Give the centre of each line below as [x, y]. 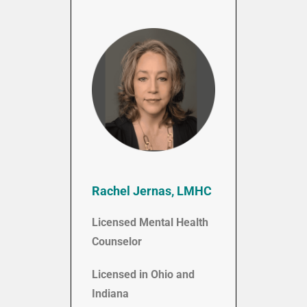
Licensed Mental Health [150, 222]
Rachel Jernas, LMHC [152, 191]
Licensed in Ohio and [143, 274]
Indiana [110, 293]
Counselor [117, 241]
